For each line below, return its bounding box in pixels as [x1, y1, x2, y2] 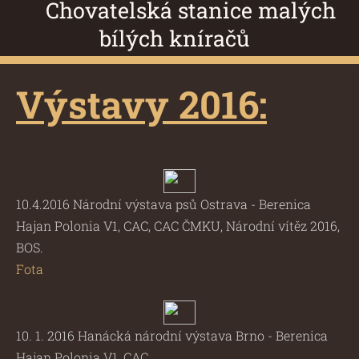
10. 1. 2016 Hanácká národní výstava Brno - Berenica [16, 326, 328, 344]
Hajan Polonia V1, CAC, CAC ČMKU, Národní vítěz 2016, [16, 217, 340, 235]
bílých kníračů [99, 24, 260, 53]
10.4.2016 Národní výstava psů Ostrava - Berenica [16, 196, 311, 213]
